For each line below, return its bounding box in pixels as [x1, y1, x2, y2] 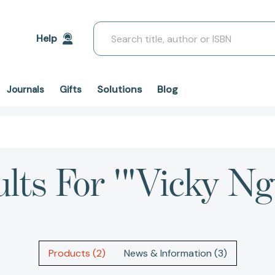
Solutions [97, 83, 142, 96]
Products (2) [48, 247, 106, 260]
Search [93, 22, 125, 35]
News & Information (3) [123, 247, 227, 260]
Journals [7, 83, 44, 96]
